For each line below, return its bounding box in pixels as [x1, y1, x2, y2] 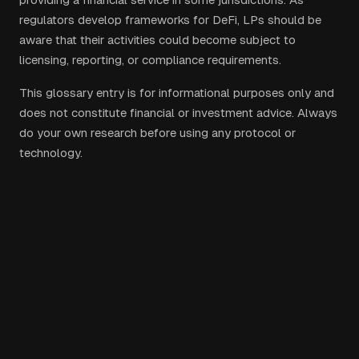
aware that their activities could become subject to [19, 33, 296, 46]
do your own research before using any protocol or [19, 126, 296, 139]
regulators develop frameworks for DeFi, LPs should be [19, 13, 321, 26]
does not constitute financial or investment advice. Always [19, 106, 337, 119]
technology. [19, 146, 83, 159]
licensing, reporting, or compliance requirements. [19, 53, 281, 67]
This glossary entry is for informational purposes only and [19, 86, 334, 99]
